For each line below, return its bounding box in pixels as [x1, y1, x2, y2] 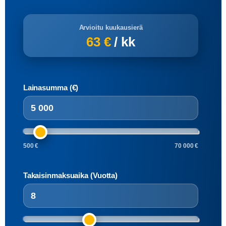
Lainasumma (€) [23, 83, 79, 92]
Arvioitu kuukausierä [79, 24, 143, 32]
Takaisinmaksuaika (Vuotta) [23, 171, 118, 180]
